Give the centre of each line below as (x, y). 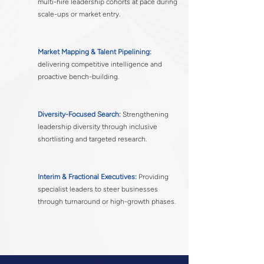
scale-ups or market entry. (79, 14)
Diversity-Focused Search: (79, 114)
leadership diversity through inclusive (98, 127)
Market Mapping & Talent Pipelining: (95, 52)
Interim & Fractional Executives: (87, 177)
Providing (153, 177)
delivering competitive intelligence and (100, 64)
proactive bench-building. (78, 77)
